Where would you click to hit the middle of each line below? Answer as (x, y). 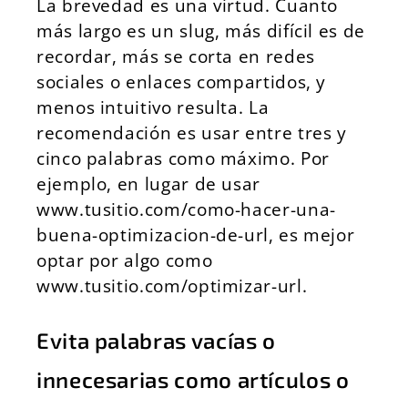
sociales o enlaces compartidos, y (182, 82)
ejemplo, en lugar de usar (148, 184)
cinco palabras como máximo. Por (183, 158)
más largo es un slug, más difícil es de (201, 31)
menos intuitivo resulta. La (153, 107)
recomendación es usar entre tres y (192, 133)
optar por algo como (125, 260)
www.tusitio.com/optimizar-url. (172, 286)
